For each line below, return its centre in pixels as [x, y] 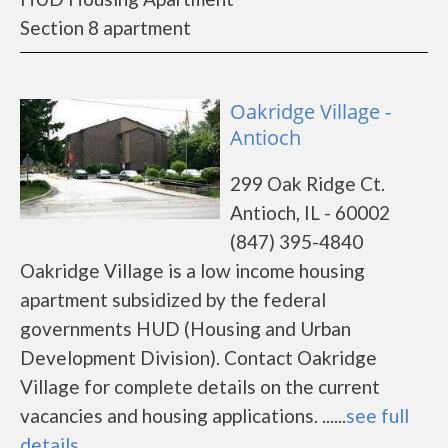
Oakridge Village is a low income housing [192, 270]
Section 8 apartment [105, 27]
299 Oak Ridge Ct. [307, 183]
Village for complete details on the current [200, 386]
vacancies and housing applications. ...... [183, 415]
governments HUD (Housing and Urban [185, 328]
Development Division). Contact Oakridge [198, 357]
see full [377, 415]
